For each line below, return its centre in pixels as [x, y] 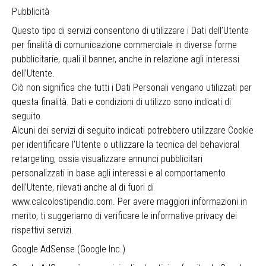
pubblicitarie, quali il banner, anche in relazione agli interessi [126, 59]
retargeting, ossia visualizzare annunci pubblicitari [107, 159]
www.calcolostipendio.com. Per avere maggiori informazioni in [129, 202]
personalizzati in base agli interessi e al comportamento [119, 173]
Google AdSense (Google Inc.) [69, 249]
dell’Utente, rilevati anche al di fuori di [83, 187]
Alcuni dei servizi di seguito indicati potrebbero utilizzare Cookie [133, 130]
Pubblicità [31, 12]
